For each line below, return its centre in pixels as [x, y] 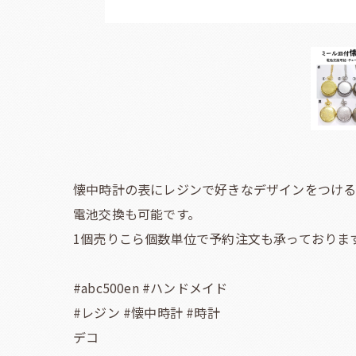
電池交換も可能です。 [137, 213]
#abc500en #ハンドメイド [151, 287]
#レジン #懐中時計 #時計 [147, 312]
